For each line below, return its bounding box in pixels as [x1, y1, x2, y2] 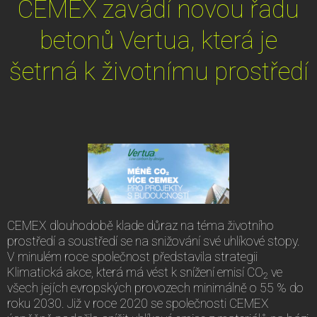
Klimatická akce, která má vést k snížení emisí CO [7, 265, 263, 279]
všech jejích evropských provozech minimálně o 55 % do [7, 280, 304, 295]
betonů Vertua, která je [40, 25, 277, 55]
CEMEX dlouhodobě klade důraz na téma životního [7, 218, 274, 233]
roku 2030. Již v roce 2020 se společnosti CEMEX [7, 296, 269, 311]
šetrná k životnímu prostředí [8, 56, 309, 86]
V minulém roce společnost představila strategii [7, 249, 258, 264]
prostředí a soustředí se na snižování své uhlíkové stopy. [7, 234, 300, 248]
